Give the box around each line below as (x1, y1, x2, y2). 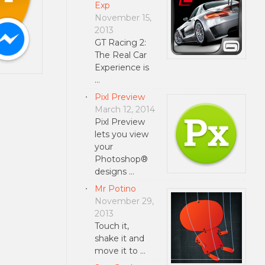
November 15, (94, 12, 151, 23)
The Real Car (94, 49, 147, 60)
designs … (94, 166, 134, 177)
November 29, (94, 195, 154, 206)
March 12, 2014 (94, 104, 155, 115)
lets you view (94, 128, 148, 140)
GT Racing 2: (94, 37, 146, 48)
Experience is (94, 62, 149, 73)
